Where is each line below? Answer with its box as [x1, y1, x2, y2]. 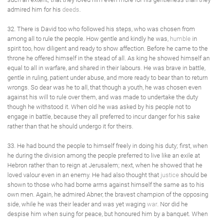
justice [161, 171, 179, 179]
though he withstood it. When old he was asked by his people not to [7, 103, 191, 110]
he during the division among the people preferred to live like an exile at [7, 152, 200, 159]
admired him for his [7, 6, 62, 13]
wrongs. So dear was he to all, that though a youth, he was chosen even [7, 84, 201, 91]
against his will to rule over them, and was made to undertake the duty [7, 93, 198, 101]
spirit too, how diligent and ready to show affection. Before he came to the [7, 45, 208, 52]
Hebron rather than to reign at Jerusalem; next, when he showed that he [7, 162, 202, 169]
